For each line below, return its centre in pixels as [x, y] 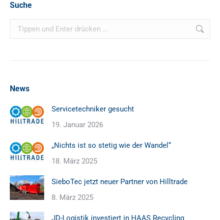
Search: [22, 25]
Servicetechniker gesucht [93, 109]
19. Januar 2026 [77, 125]
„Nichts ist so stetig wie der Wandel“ [111, 146]
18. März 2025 [74, 161]
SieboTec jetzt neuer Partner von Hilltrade [120, 182]
